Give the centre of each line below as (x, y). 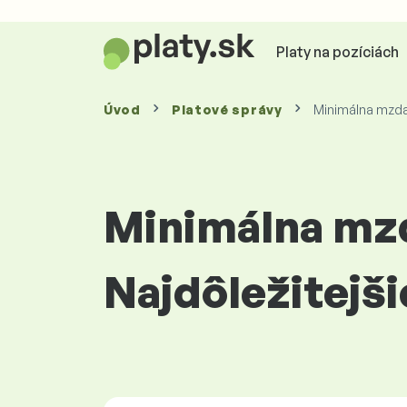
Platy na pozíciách (337, 52)
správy (257, 109)
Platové (202, 109)
